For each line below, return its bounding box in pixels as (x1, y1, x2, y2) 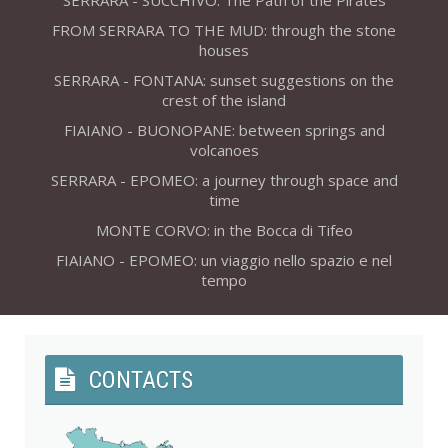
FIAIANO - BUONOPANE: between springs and (63, 119, 385, 140)
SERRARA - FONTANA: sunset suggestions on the (54, 69, 394, 90)
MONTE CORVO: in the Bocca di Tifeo (95, 219, 353, 240)
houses (199, 39, 249, 60)
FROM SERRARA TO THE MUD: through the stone (52, 19, 396, 40)
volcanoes (189, 139, 259, 160)
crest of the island (162, 89, 286, 110)
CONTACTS (89, 365, 193, 394)
